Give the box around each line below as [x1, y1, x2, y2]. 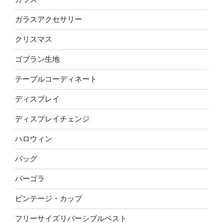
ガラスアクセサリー [15, 15, 82, 24]
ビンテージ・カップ [15, 194, 82, 203]
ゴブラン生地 [15, 55, 60, 64]
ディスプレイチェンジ [15, 114, 90, 123]
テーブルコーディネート [15, 75, 97, 84]
